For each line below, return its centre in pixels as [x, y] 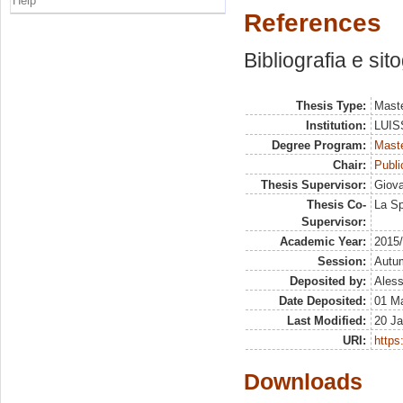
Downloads [303, 381]
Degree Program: [318, 145]
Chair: [349, 165]
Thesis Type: [331, 106]
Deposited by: [327, 281]
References [313, 23]
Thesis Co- [336, 205]
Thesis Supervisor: [313, 185]
